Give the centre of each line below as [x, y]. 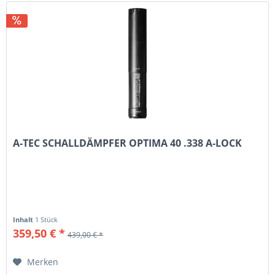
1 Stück [47, 220]
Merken [43, 262]
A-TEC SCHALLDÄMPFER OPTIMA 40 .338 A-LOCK [128, 143]
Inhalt [24, 220]
